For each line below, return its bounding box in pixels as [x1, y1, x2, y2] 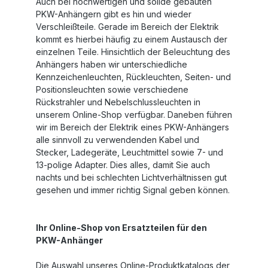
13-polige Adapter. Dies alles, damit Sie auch [36, 160, 210, 170]
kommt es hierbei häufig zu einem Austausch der [36, 34, 227, 44]
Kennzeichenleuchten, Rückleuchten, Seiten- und [36, 72, 231, 82]
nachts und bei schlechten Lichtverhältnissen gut [36, 172, 227, 182]
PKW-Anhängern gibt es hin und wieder [36, 9, 191, 19]
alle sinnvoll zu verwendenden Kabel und [36, 135, 199, 145]
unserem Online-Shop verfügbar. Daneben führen [36, 109, 232, 120]
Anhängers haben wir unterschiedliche [36, 59, 187, 69]
